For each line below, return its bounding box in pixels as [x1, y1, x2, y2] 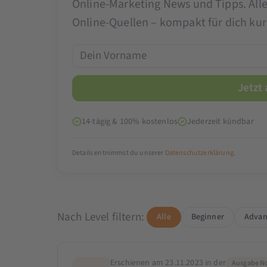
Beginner [191, 210, 224, 223]
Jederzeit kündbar [187, 115, 254, 128]
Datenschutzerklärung [164, 147, 234, 158]
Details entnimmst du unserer [72, 147, 165, 158]
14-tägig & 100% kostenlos [81, 115, 178, 128]
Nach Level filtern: [57, 209, 145, 225]
